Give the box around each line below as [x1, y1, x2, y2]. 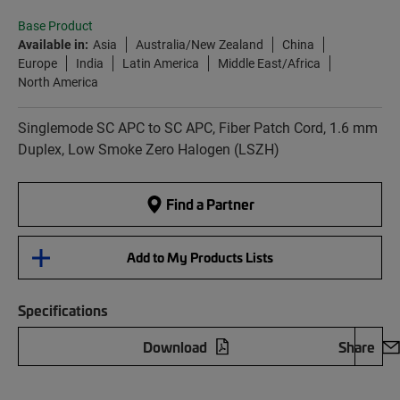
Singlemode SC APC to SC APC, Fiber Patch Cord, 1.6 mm [18, 118, 378, 137]
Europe [18, 54, 57, 72]
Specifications [18, 300, 108, 321]
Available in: [18, 36, 88, 54]
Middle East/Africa [218, 54, 321, 72]
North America [18, 73, 98, 91]
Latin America [122, 54, 199, 72]
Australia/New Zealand [136, 36, 263, 54]
